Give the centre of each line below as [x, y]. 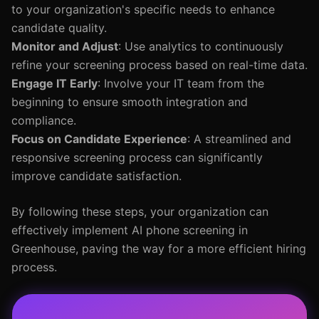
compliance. [44, 120]
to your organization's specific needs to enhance [143, 9]
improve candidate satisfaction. [96, 176]
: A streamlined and [239, 139]
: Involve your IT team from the [181, 83]
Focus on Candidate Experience [99, 139]
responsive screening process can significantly [137, 157]
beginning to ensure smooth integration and [130, 102]
